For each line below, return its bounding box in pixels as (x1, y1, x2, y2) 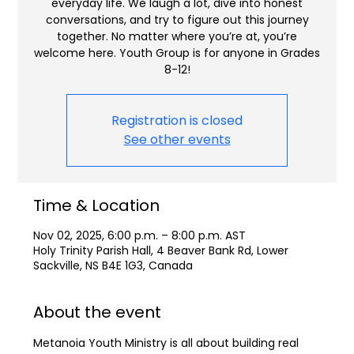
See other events (123, 130, 231, 149)
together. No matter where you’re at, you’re (57, 28, 297, 45)
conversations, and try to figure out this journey (45, 12, 309, 28)
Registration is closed (111, 111, 243, 130)
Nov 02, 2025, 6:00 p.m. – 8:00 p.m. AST (33, 228, 247, 244)
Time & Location (33, 194, 160, 217)
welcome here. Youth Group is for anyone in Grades (34, 45, 320, 62)
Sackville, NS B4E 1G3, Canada (33, 258, 194, 274)
